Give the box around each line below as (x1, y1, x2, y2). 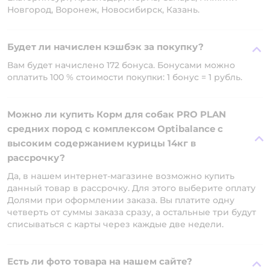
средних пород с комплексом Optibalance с (7, 123, 223, 134)
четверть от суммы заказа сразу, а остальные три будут (7, 207, 256, 218)
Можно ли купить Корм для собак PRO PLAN (7, 108, 226, 120)
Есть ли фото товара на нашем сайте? (7, 256, 192, 267)
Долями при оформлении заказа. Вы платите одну (7, 195, 234, 206)
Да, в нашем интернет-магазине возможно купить (7, 171, 234, 181)
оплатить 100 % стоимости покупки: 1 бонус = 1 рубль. (7, 72, 242, 83)
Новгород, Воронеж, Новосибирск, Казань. (7, 4, 199, 15)
